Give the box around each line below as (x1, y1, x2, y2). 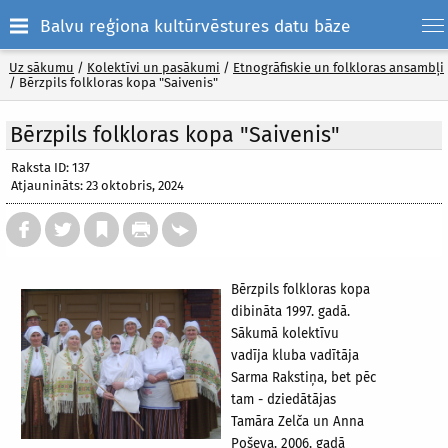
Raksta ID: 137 (11, 160, 90, 175)
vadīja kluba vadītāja (231, 348, 359, 364)
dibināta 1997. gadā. (231, 304, 350, 320)
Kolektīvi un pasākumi (87, 60, 220, 75)
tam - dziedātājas (231, 392, 336, 408)
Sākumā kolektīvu (231, 326, 339, 342)
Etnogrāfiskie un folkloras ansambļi (233, 60, 444, 75)
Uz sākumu (9, 60, 74, 75)
